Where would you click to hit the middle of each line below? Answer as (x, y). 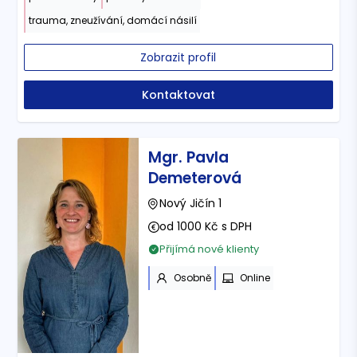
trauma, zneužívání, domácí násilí (113, 20)
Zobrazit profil (178, 57)
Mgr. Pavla (188, 158)
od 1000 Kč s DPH (205, 227)
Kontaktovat (178, 94)
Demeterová (194, 178)
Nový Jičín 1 (190, 204)
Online (255, 278)
